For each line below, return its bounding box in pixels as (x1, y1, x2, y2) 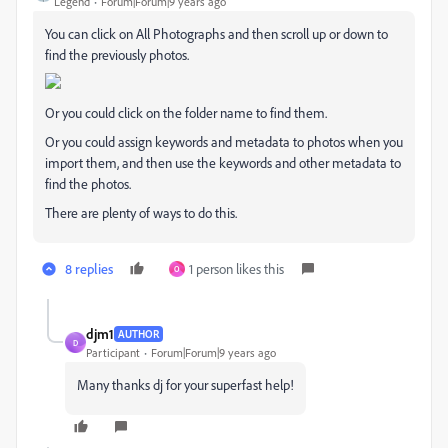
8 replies (65, 260, 113, 277)
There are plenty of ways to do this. (45, 204, 237, 221)
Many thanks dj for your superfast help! (77, 376, 294, 393)
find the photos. (45, 175, 131, 192)
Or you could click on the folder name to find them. (45, 104, 327, 121)
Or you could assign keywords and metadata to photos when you (45, 133, 403, 150)
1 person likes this (189, 260, 284, 277)
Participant (86, 345, 140, 360)
